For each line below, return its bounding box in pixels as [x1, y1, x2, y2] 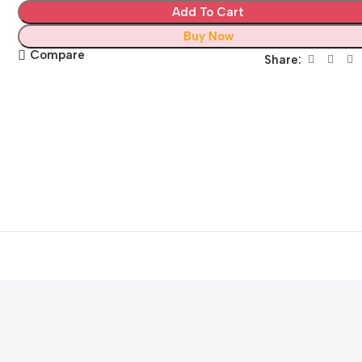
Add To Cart [172, 4, 245, 19]
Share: [263, 52, 301, 67]
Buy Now [183, 28, 234, 44]
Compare [29, 48, 85, 63]
